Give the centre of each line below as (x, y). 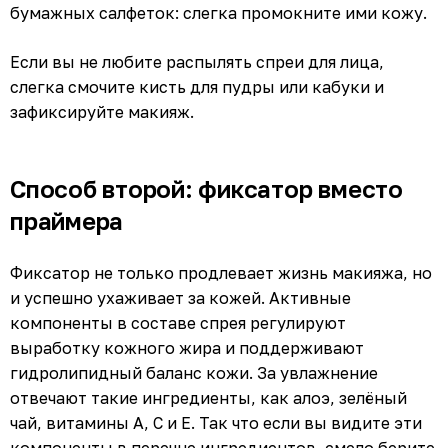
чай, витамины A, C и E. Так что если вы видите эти (216, 422)
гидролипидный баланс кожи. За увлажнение (194, 372)
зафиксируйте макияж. (102, 111)
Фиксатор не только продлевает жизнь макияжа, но (221, 272)
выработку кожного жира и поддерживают (187, 347)
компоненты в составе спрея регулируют (178, 322)
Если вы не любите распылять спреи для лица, (197, 61)
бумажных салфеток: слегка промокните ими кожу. (218, 12)
